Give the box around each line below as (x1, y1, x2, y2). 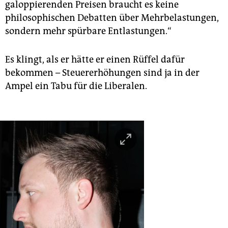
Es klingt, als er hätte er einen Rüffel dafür (5, 54, 185, 66)
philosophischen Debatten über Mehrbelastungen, (5, 12, 219, 24)
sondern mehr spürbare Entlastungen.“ (5, 25, 172, 37)
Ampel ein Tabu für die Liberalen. (5, 80, 147, 92)
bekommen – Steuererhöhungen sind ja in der (5, 67, 199, 79)
